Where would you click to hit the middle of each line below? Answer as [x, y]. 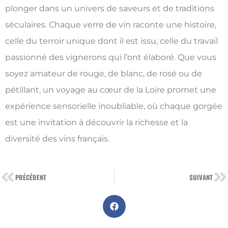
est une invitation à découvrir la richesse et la [96, 122]
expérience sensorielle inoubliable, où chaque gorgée [114, 106]
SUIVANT [201, 177]
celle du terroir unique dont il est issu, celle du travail [111, 41]
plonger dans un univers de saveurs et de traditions [110, 8]
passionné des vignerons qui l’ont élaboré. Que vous [111, 57]
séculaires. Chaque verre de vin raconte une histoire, [111, 24]
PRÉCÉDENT [31, 177]
